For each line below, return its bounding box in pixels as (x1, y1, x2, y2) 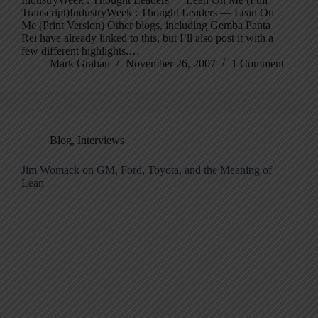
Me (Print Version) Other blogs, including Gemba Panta (21, 18, 270, 31)
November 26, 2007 (126, 57, 216, 70)
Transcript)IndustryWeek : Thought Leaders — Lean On (21, 6, 274, 18)
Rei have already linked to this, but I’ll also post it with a (21, 31, 273, 44)
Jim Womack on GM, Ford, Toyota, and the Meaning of (21, 163, 272, 176)
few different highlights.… (21, 44, 140, 57)
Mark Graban (50, 57, 110, 70)
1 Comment (231, 57, 284, 70)
